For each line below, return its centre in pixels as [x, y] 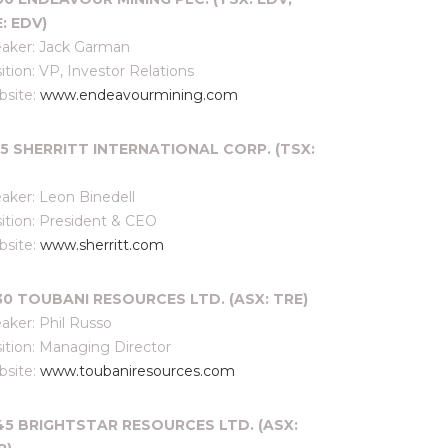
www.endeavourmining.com [139, 95]
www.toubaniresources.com [137, 371]
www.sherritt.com [102, 245]
